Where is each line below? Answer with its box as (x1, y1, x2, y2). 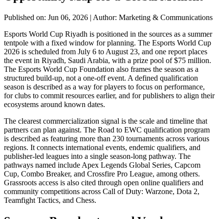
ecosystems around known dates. (4, 100, 105, 109)
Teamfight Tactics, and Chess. (4, 196, 96, 204)
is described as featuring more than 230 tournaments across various (4, 134, 209, 143)
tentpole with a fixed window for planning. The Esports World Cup (4, 38, 211, 47)
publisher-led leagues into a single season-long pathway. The (4, 152, 191, 160)
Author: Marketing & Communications (91, 13, 213, 22)
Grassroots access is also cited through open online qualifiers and (4, 178, 203, 187)
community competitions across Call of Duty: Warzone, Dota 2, (4, 187, 199, 196)
